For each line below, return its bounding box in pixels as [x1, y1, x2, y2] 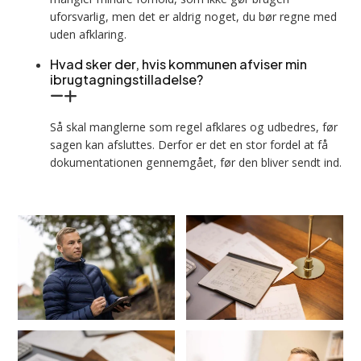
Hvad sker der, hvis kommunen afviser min [50, 56, 308, 73]
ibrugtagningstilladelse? [50, 71, 204, 89]
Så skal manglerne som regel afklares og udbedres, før [50, 118, 338, 135]
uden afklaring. [50, 27, 127, 43]
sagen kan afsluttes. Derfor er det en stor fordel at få [50, 136, 329, 152]
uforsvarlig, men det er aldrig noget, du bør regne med [50, 9, 338, 25]
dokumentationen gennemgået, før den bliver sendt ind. [50, 154, 342, 170]
